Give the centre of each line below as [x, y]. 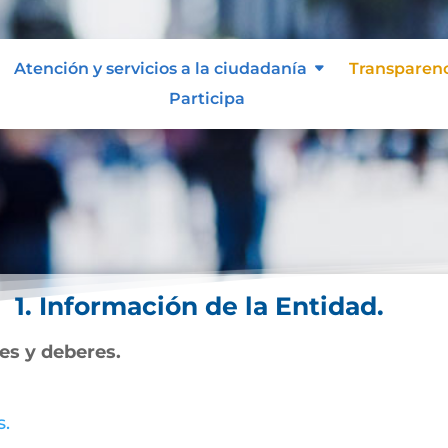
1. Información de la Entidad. [199, 305]
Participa [206, 98]
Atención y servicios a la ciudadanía [160, 68]
